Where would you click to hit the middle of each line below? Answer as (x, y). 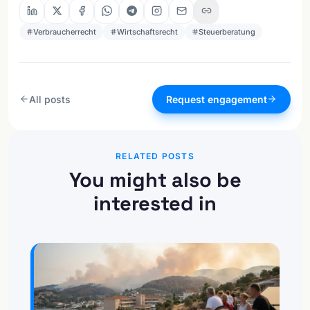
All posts (50, 99)
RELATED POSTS (155, 156)
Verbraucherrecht (65, 31)
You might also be (155, 179)
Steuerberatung (227, 31)
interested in (155, 203)
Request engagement (217, 99)
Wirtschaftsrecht (147, 31)
